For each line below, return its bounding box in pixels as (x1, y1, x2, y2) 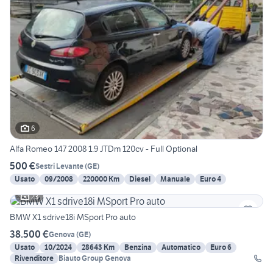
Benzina (124, 243, 152, 252)
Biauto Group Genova (58, 253, 131, 263)
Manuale (160, 174, 190, 184)
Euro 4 (200, 174, 221, 184)
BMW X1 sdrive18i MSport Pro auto (10, 211, 136, 223)
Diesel (129, 174, 151, 184)
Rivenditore (15, 253, 54, 263)
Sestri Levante (35, 161, 83, 171)
